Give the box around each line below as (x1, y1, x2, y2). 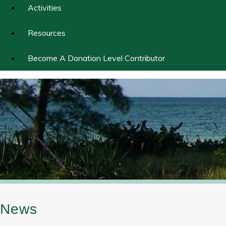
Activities (28, 3, 62, 13)
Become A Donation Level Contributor (28, 53, 165, 63)
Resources (28, 28, 66, 38)
